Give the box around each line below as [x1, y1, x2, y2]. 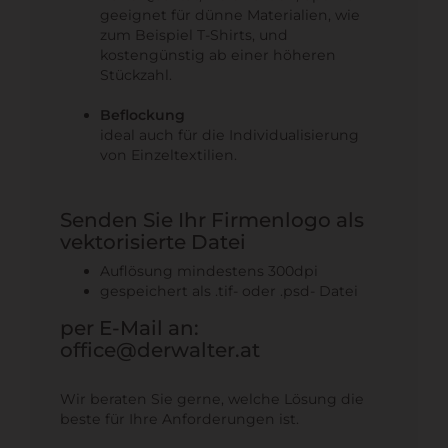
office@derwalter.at [60, 337, 260, 362]
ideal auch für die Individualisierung [100, 125, 359, 144]
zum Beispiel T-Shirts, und [100, 25, 288, 44]
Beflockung [100, 105, 185, 124]
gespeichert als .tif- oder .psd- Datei [100, 281, 358, 300]
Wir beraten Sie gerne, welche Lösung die [60, 389, 364, 408]
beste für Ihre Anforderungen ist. [60, 409, 299, 428]
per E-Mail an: [60, 315, 199, 340]
